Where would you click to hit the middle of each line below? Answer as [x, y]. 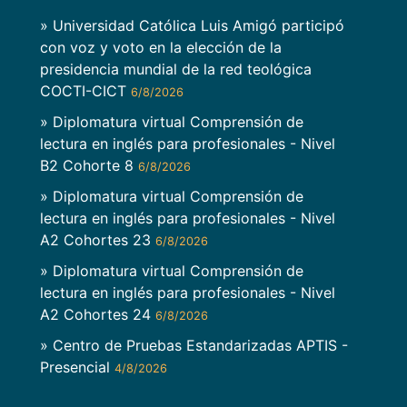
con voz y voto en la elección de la [161, 47]
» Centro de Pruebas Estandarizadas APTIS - [194, 346]
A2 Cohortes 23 [98, 240]
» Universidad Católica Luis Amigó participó [192, 25]
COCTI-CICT [85, 90]
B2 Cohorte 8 [89, 165]
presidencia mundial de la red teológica [176, 69]
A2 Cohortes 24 [98, 315]
